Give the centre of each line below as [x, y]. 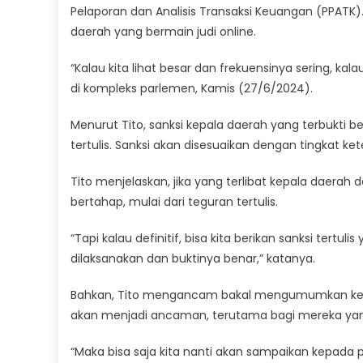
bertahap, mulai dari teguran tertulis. [174, 201]
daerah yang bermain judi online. [163, 31]
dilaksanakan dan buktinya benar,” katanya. [193, 258]
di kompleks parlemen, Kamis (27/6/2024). [192, 88]
